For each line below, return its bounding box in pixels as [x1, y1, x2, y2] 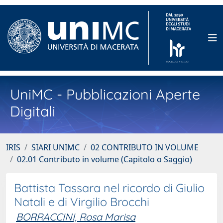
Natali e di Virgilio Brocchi [14, 195, 149, 209]
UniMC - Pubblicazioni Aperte [10, 85, 200, 103]
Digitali [10, 102, 55, 120]
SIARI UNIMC [31, 142, 80, 153]
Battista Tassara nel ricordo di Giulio [14, 181, 205, 195]
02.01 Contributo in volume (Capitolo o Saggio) [17, 154, 192, 165]
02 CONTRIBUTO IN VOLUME [91, 142, 199, 153]
